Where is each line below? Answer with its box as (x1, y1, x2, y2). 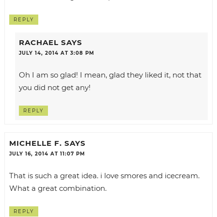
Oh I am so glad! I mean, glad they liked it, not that (18, 70, 201, 80)
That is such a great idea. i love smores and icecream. (9, 170, 200, 180)
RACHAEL (18, 38, 59, 47)
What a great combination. (9, 183, 107, 193)
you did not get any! (18, 83, 91, 93)
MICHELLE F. (9, 138, 62, 148)
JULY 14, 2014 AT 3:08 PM (18, 50, 94, 57)
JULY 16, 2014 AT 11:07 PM (9, 150, 85, 157)
